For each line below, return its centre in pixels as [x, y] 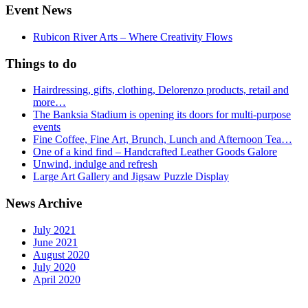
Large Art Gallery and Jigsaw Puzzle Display [131, 177]
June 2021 [55, 242]
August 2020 [61, 254]
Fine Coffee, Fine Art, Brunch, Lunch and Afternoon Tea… [163, 140]
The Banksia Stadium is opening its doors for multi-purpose [162, 115]
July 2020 [54, 267]
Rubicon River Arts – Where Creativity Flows [133, 36]
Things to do [41, 63]
